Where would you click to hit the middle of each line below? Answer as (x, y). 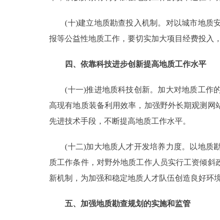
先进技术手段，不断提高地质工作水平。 (120, 121)
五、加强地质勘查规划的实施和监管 (128, 203)
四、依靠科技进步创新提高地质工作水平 (136, 64)
